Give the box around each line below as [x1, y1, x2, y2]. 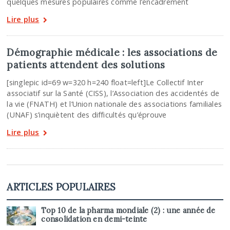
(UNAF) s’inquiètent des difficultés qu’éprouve [7, 110, 167, 120]
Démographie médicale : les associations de [7, 46, 218, 59]
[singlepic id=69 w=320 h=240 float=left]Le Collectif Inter [7, 78, 203, 88]
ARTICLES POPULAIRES [7, 181, 116, 194]
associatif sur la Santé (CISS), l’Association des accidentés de [7, 88, 220, 99]
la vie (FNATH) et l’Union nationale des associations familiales [7, 99, 222, 109]
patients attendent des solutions [7, 59, 165, 71]
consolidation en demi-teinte [41, 215, 147, 224]
